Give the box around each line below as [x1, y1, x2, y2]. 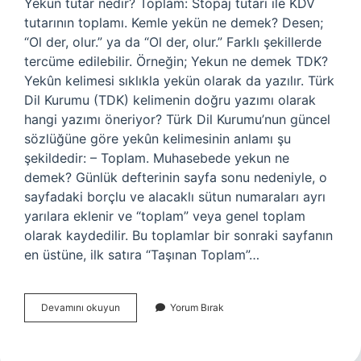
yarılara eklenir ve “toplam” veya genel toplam [24, 208, 305, 224]
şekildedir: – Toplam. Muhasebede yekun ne [24, 150, 289, 166]
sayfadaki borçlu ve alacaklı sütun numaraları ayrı [24, 189, 326, 205]
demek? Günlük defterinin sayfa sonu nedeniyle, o [24, 169, 327, 185]
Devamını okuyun [41, 301, 120, 313]
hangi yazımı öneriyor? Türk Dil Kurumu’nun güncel [24, 111, 330, 127]
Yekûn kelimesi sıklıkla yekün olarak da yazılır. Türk [24, 73, 334, 89]
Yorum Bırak [170, 301, 224, 313]
